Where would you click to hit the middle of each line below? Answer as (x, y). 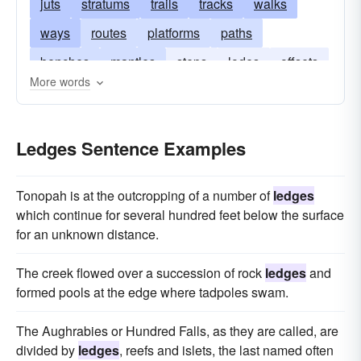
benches (65, 62)
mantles (133, 62)
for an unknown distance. (87, 234)
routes (109, 33)
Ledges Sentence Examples (131, 148)
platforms (174, 33)
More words (60, 81)
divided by (47, 350)
